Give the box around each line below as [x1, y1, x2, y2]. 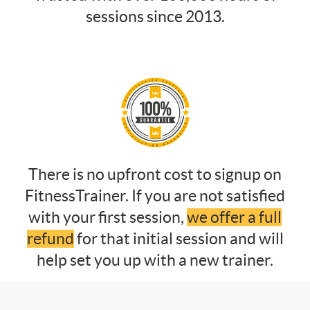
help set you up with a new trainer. [37, 250, 273, 269]
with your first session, [28, 208, 187, 226]
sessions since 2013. [85, 8, 225, 26]
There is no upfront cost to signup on [28, 165, 282, 183]
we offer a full [187, 208, 282, 226]
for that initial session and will [73, 229, 284, 248]
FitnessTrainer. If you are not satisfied [25, 186, 285, 205]
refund [26, 229, 74, 248]
